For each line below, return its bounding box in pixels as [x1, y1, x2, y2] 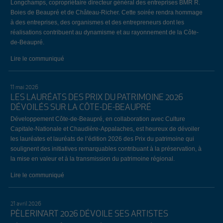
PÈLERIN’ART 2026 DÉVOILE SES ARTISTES [10, 208, 168, 219]
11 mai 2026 [10, 83, 38, 91]
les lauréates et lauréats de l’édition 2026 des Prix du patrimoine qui [10, 135, 194, 142]
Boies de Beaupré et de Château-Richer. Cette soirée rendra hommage [10, 9, 203, 16]
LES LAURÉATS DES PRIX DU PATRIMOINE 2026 [10, 91, 183, 103]
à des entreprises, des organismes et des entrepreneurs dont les [10, 19, 184, 26]
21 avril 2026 [10, 199, 41, 207]
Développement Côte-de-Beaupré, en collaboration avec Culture [10, 115, 185, 122]
